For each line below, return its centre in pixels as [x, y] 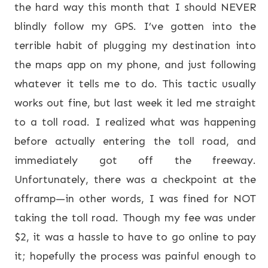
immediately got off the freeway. [135, 161]
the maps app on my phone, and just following [135, 65]
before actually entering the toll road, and [135, 141]
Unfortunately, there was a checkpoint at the [135, 180]
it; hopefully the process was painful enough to [135, 256]
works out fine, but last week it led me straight [135, 103]
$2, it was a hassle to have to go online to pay [135, 237]
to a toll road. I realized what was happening [135, 122]
